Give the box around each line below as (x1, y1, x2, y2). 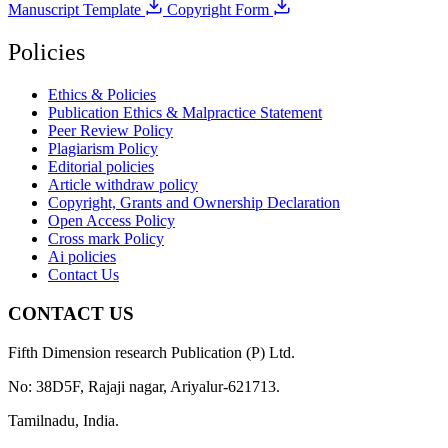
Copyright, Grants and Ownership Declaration (48, 194, 340, 212)
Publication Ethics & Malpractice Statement (48, 104, 322, 122)
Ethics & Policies (48, 86, 156, 104)
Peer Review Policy (48, 122, 173, 140)
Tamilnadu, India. (8, 411, 119, 429)
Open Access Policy (48, 212, 175, 230)
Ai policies (48, 248, 116, 266)
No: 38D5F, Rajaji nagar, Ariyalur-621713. (8, 377, 280, 395)
